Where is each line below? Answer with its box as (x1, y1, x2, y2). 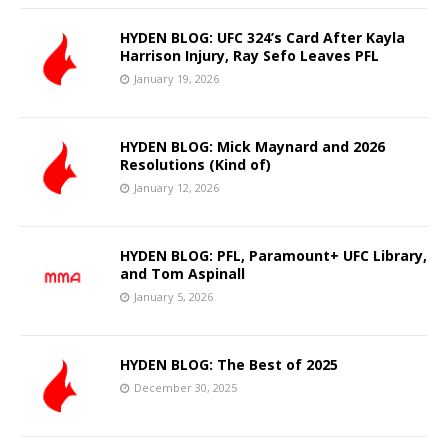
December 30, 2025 (134, 379, 237, 395)
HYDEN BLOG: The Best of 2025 (120, 354, 338, 374)
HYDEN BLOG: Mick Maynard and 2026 (120, 136, 385, 156)
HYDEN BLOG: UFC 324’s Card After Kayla (120, 27, 405, 47)
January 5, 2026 (134, 288, 213, 304)
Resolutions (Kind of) (120, 154, 271, 174)
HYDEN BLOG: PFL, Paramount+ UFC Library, (120, 245, 427, 265)
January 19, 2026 (134, 70, 219, 86)
